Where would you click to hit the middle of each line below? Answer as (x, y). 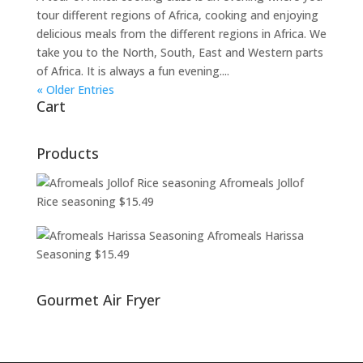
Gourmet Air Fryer (98, 300)
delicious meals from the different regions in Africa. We (181, 34)
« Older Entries (75, 90)
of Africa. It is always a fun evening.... (132, 71)
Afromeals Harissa (255, 235)
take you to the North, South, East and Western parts (179, 52)
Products (67, 153)
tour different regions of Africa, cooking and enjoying (177, 15)
